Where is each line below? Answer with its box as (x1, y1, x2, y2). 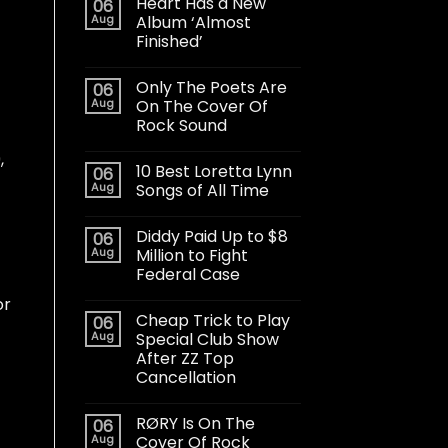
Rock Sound (135, 113, 227, 137)
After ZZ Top (135, 346, 234, 370)
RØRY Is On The (135, 411, 255, 435)
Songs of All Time (135, 178, 269, 202)
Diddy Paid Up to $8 (135, 224, 288, 248)
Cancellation (135, 365, 236, 389)
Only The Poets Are (135, 75, 287, 99)
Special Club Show (135, 327, 279, 351)
